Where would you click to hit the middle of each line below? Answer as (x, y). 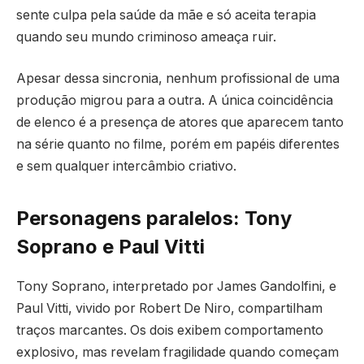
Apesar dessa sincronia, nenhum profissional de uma (178, 79)
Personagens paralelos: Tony (154, 218)
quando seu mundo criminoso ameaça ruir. (146, 37)
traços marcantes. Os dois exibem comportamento (170, 330)
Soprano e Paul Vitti (110, 246)
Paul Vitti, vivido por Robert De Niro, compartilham (169, 308)
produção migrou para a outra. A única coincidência (175, 101)
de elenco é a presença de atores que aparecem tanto (180, 123)
